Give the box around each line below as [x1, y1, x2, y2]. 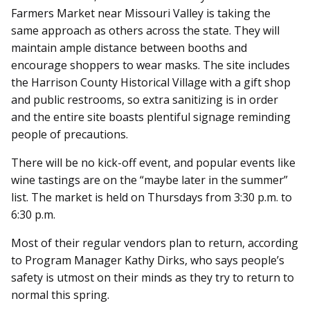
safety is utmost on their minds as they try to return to [11, 270, 294, 286]
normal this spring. [11, 287, 109, 303]
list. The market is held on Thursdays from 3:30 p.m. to [11, 190, 292, 206]
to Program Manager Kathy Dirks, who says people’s [11, 253, 284, 268]
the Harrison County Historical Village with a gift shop [11, 75, 291, 91]
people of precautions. [11, 127, 128, 143]
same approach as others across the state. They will [11, 23, 280, 39]
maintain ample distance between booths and [11, 40, 247, 56]
